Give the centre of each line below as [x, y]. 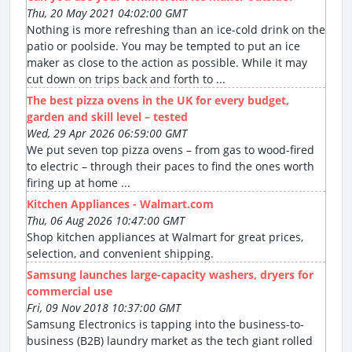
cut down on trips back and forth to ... [126, 79]
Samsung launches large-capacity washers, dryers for [170, 275]
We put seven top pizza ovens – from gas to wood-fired [170, 150]
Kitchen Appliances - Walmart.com [120, 204]
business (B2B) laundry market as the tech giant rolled [170, 341]
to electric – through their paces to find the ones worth [170, 167]
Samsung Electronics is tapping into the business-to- [165, 324]
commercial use [70, 291]
